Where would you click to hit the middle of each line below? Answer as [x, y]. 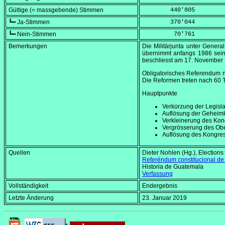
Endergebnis [160, 186]
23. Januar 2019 [164, 198]
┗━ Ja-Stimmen [29, 22]
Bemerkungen [28, 46]
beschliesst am [163, 61]
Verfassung [157, 174]
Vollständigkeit [28, 186]
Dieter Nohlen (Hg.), [170, 153]
